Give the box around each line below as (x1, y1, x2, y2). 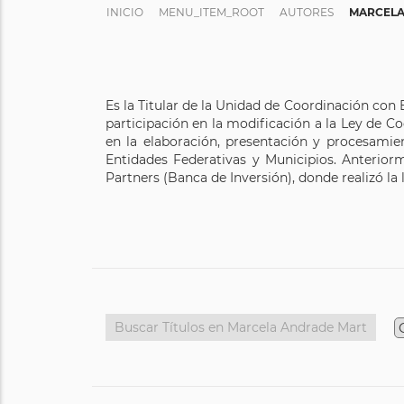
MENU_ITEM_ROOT (159, 5, 264, 19)
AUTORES (280, 5, 334, 19)
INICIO (106, 5, 143, 19)
